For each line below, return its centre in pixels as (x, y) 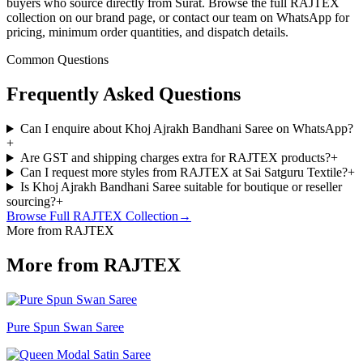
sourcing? (31, 202)
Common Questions (58, 60)
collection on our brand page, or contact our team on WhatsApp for (178, 18)
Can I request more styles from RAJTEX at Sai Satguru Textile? (184, 173)
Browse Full (40, 216)
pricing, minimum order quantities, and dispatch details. (147, 32)
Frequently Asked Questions (124, 94)
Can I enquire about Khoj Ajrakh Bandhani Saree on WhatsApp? (186, 129)
